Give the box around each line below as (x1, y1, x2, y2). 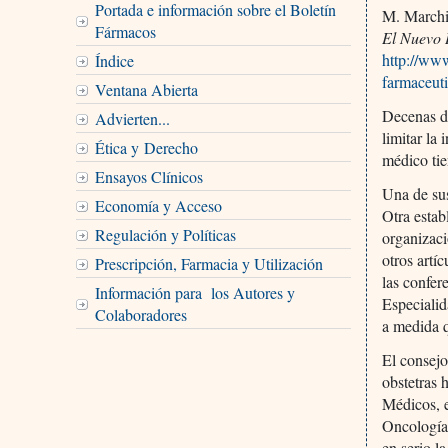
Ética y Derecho (94, 136, 198, 158)
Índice (94, 49, 134, 71)
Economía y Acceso (94, 194, 222, 216)
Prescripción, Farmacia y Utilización (94, 252, 323, 274)
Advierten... (94, 107, 170, 129)
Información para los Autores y (94, 281, 295, 303)
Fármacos (94, 20, 156, 42)
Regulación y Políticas (94, 223, 236, 245)
